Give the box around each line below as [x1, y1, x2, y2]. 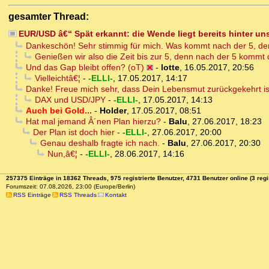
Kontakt [104, 192, 127, 199]
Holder [99, 106, 127, 116]
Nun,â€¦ [47, 149, 77, 159]
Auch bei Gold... [25, 106, 92, 116]
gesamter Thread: [8, 11, 89, 22]
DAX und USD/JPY [34, 95, 106, 105]
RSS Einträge [13, 192, 51, 199]
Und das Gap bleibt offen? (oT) [25, 62, 144, 73]
